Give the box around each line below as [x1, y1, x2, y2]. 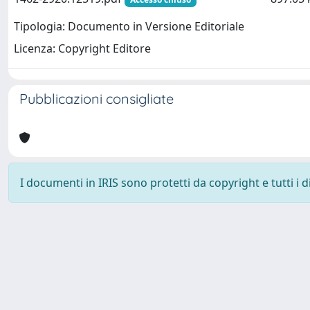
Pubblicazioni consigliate [19, 90, 174, 107]
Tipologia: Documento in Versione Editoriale [14, 19, 244, 35]
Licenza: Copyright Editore [14, 41, 151, 57]
